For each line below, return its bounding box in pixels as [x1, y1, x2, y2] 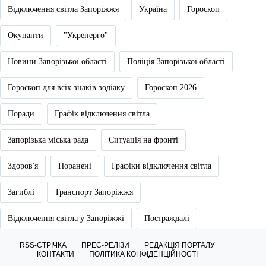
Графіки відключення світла [112, 161, 211, 171]
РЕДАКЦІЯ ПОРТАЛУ [144, 241, 215, 250]
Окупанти [8, 31, 43, 40]
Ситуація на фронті [109, 135, 178, 145]
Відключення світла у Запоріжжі [8, 214, 124, 223]
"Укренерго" [64, 31, 108, 40]
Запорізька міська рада [8, 135, 88, 145]
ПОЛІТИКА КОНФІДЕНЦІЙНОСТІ [88, 250, 198, 259]
